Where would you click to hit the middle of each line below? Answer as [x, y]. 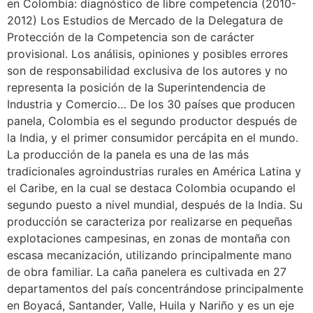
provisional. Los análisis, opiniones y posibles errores [147, 53]
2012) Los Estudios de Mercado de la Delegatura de [145, 20]
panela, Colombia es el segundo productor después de [152, 121]
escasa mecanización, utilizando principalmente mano [150, 255]
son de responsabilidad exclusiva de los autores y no [147, 70]
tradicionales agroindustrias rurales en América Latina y [154, 171]
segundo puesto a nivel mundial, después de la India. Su [155, 204]
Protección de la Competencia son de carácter [131, 37]
